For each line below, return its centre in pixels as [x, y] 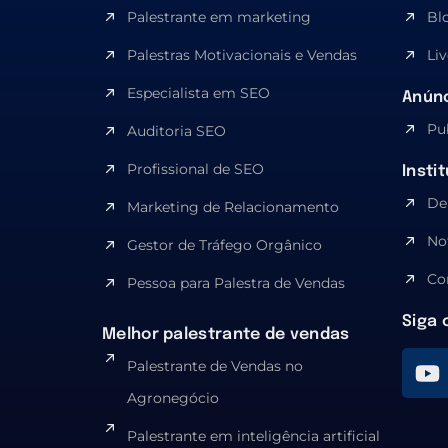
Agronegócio [173, 398]
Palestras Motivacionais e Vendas [242, 55]
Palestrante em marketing [219, 17]
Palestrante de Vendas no [215, 366]
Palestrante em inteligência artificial [253, 436]
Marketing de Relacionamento [233, 207]
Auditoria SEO [176, 131]
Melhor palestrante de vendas [226, 335]
